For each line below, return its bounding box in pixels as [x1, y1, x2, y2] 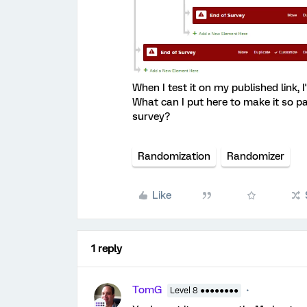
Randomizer [227, 150, 284, 163]
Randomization [138, 150, 210, 163]
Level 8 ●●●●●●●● [170, 286, 238, 296]
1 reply [91, 243, 122, 256]
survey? [132, 110, 170, 123]
